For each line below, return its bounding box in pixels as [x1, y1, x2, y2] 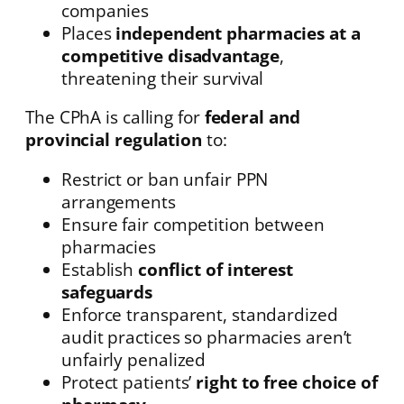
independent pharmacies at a [115, 21, 361, 44]
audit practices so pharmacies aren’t [61, 325, 353, 348]
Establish [61, 257, 138, 280]
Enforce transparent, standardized [61, 302, 338, 326]
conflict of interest [138, 257, 293, 280]
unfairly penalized [61, 347, 207, 371]
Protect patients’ [61, 370, 197, 393]
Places [61, 21, 116, 44]
